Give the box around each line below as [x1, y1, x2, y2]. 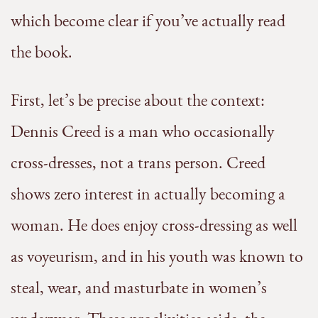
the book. [11, 40, 72, 63]
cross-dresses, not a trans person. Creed [11, 151, 265, 174]
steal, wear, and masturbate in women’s [11, 276, 267, 299]
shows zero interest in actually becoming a [11, 182, 285, 205]
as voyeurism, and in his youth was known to [11, 245, 303, 268]
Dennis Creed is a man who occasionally [11, 120, 275, 143]
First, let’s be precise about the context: [11, 89, 265, 111]
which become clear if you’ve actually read [11, 9, 285, 32]
